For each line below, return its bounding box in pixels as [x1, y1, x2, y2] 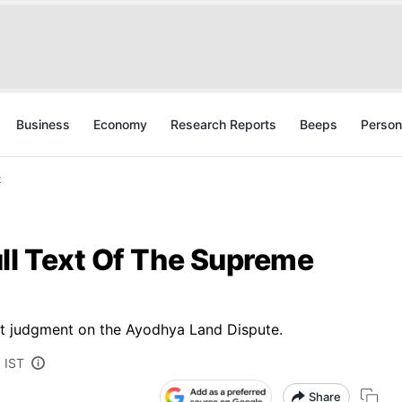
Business [16, 117, 70, 132]
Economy [93, 117, 147, 132]
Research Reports [170, 117, 276, 132]
